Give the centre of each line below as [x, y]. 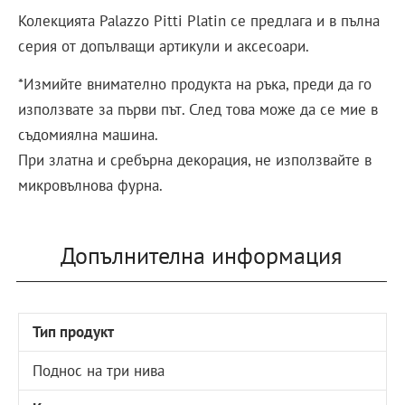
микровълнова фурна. [90, 186]
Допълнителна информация [201, 256]
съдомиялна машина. [88, 135]
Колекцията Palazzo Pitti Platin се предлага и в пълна [199, 20]
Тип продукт [74, 332]
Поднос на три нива [99, 370]
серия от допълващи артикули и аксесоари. [164, 46]
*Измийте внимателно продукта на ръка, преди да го [195, 85]
